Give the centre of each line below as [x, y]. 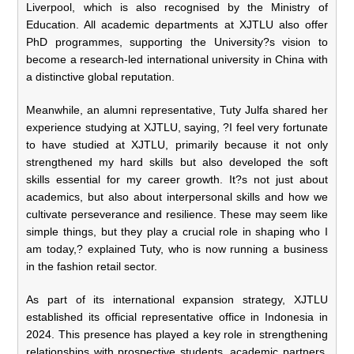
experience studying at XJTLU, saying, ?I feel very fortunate [177, 127]
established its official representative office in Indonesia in [177, 316]
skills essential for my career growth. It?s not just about [177, 179]
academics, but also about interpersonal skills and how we [177, 196]
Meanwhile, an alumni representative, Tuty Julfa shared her [177, 109]
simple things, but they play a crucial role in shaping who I [177, 231]
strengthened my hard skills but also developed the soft [177, 162]
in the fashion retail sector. [92, 266]
